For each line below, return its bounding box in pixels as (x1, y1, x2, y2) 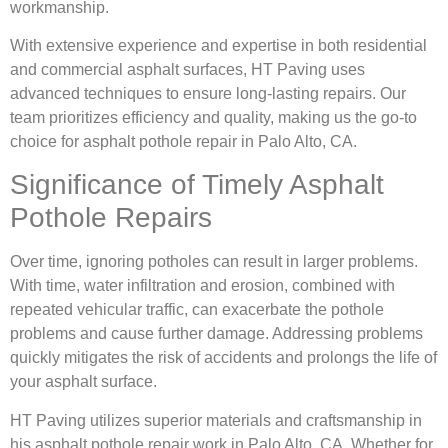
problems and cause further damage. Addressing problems (10, 325, 423, 343)
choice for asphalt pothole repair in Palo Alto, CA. (10, 133, 357, 150)
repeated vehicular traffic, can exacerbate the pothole (10, 301, 384, 319)
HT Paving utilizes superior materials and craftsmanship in (10, 411, 422, 429)
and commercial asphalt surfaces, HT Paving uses (10, 61, 365, 78)
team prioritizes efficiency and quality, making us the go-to (10, 109, 417, 126)
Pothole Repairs (10, 202, 212, 234)
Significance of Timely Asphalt (10, 169, 384, 201)
